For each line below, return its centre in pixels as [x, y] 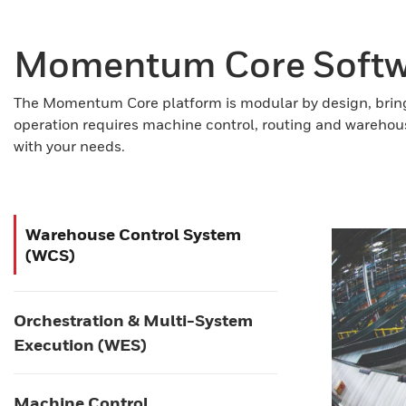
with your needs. [69, 146]
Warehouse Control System [133, 234]
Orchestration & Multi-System [133, 320]
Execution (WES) [80, 345]
